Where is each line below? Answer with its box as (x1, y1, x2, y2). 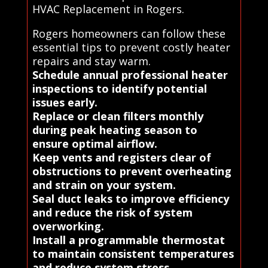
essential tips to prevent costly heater (32, 40, 230, 55)
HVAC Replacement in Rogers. (32, 2, 184, 17)
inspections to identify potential (32, 81, 207, 96)
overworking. (32, 219, 104, 234)
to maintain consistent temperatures (32, 246, 234, 261)
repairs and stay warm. (32, 54, 151, 69)
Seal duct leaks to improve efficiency (32, 191, 229, 206)
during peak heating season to (32, 123, 197, 138)
